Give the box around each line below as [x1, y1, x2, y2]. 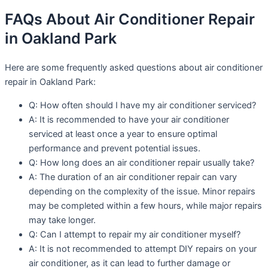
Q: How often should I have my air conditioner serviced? [29, 99, 256, 111]
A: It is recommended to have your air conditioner [29, 114, 229, 125]
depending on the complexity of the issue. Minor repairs [29, 185, 255, 197]
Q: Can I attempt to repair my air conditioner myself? [29, 229, 240, 240]
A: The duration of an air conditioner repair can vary [29, 171, 237, 182]
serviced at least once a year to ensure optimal [29, 128, 217, 139]
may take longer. [29, 214, 96, 226]
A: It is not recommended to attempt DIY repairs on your [29, 243, 257, 254]
